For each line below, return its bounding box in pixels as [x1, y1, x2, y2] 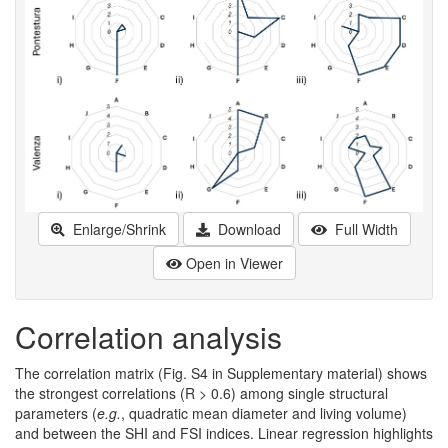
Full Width [330, 218, 398, 239]
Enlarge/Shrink [68, 218, 166, 239]
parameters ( [15, 402, 97, 423]
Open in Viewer [185, 252, 283, 273]
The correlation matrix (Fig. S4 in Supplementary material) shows [15, 362, 427, 383]
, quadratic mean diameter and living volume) [121, 402, 407, 423]
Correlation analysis [15, 314, 282, 358]
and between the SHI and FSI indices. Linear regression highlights [15, 422, 433, 443]
